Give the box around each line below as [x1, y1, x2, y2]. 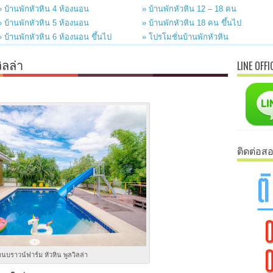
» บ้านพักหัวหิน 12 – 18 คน [142, 4, 236, 13]
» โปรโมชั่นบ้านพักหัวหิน [142, 32, 229, 41]
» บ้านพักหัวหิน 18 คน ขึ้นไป [142, 18, 241, 27]
